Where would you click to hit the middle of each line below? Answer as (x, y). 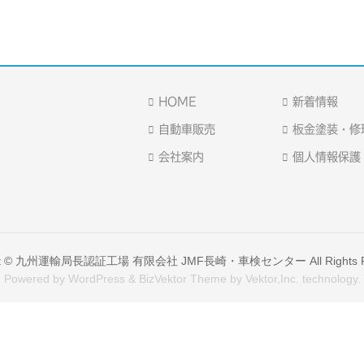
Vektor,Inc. (272, 278)
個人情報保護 (327, 156)
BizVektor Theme (182, 278)
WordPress (96, 278)
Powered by (36, 278)
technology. (329, 278)
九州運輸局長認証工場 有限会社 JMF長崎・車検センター (160, 260)
